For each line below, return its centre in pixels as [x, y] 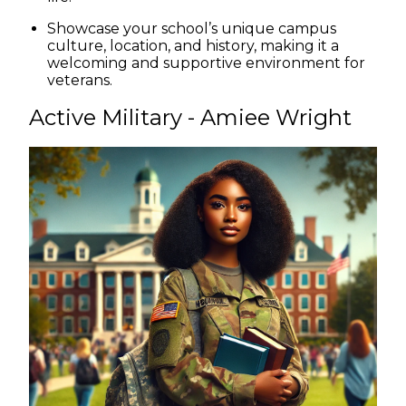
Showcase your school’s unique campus [192, 28]
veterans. [80, 80]
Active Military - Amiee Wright [190, 117]
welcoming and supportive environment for [206, 63]
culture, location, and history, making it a [193, 45]
